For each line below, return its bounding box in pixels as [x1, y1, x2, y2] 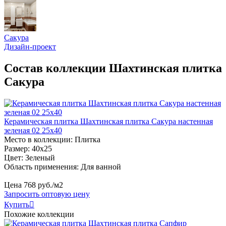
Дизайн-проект [4, 42, 56, 51]
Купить [4, 200, 29, 209]
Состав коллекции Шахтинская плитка [4, 61, 222, 75]
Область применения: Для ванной [4, 162, 121, 171]
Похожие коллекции [4, 209, 74, 218]
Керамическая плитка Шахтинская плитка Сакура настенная [4, 117, 213, 126]
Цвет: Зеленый [4, 153, 55, 162]
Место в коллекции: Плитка [4, 135, 100, 144]
